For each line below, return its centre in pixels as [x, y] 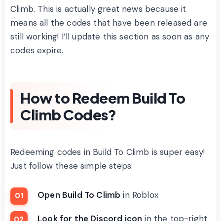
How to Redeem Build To [103, 97]
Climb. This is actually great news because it [98, 9]
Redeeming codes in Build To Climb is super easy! [108, 152]
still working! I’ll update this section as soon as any [110, 36]
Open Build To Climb [79, 195]
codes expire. [37, 50]
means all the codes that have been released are [109, 22]
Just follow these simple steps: [72, 166]
